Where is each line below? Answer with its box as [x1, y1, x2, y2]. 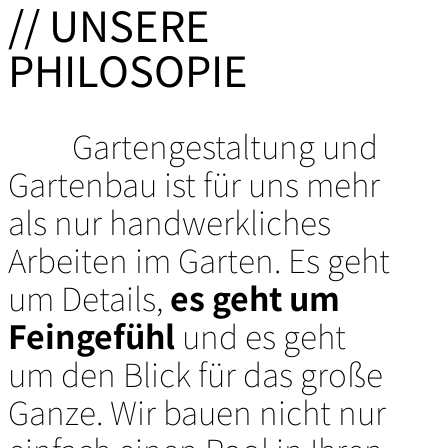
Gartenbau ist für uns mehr [8, 160, 380, 207]
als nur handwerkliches [8, 198, 331, 245]
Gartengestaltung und [72, 122, 378, 169]
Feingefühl [8, 312, 175, 359]
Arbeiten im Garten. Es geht [8, 236, 390, 283]
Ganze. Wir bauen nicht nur [8, 388, 386, 435]
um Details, [8, 274, 170, 321]
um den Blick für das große [8, 350, 383, 397]
